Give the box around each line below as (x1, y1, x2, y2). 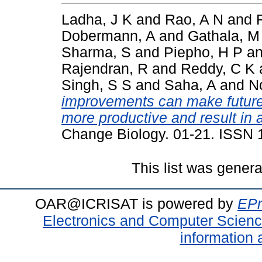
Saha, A (164, 77, 216, 93)
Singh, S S (61, 77, 132, 93)
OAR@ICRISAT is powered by (35, 195, 237, 212)
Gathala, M (188, 27, 260, 44)
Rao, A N (165, 11, 223, 27)
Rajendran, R (61, 60, 148, 77)
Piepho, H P (164, 44, 243, 60)
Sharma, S (61, 44, 131, 60)
